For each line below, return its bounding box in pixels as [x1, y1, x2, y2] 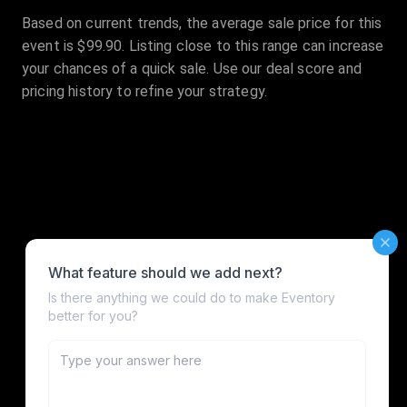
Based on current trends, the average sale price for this [22, 15, 382, 33]
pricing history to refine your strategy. [22, 83, 268, 101]
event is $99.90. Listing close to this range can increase [22, 37, 384, 55]
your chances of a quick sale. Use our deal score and [22, 60, 362, 78]
